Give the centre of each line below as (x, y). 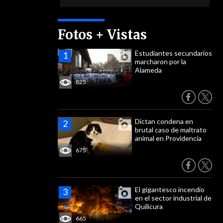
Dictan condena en (164, 121)
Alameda (148, 70)
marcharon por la (161, 61)
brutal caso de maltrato (171, 130)
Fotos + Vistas (102, 35)
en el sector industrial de (173, 198)
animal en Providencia (168, 138)
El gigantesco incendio (170, 189)
